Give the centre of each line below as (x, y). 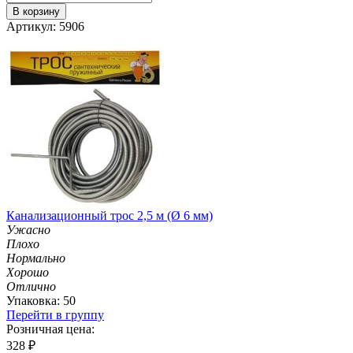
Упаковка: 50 (41, 300)
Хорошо (28, 272)
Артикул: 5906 (45, 26)
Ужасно (28, 229)
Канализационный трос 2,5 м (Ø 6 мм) (110, 215)
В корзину (36, 11)
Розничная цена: (50, 329)
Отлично (31, 286)
